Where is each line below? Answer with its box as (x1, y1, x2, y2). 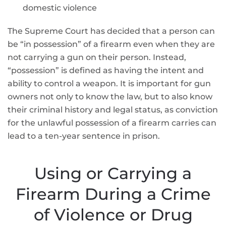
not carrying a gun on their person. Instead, (8, 52, 186, 62)
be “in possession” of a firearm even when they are (8, 39, 215, 49)
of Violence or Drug (33, 205, 193, 224)
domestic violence (23, 3, 97, 13)
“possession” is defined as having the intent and (8, 66, 204, 75)
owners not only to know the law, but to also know (8, 92, 212, 101)
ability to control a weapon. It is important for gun (8, 79, 211, 88)
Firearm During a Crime (15, 184, 211, 204)
